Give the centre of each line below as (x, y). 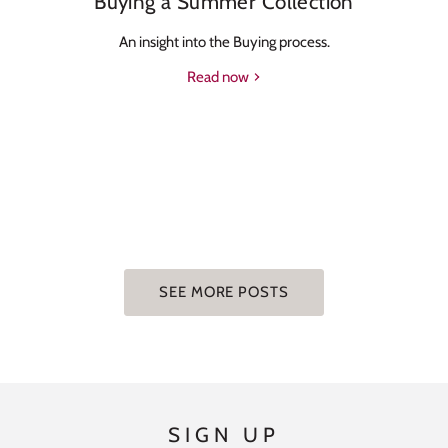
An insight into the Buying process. (224, 41)
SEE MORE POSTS (224, 291)
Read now (219, 76)
